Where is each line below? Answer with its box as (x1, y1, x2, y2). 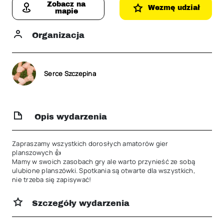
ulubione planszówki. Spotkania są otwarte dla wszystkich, (12, 166, 195, 175)
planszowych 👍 (12, 148, 61, 157)
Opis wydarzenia (32, 112, 107, 121)
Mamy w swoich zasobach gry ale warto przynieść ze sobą (12, 157, 195, 166)
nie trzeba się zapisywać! (12, 175, 91, 184)
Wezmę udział (147, 4, 200, 11)
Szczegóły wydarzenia (32, 199, 129, 207)
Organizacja (32, 31, 84, 39)
